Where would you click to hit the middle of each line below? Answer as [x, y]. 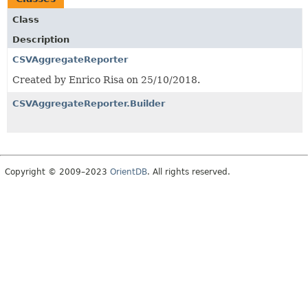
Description [41, 39]
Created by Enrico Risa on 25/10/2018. [106, 79]
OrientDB [129, 172]
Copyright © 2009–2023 [57, 172]
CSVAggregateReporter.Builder [89, 103]
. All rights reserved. [189, 172]
